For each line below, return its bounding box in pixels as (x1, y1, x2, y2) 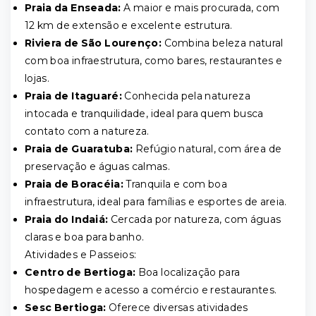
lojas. (25, 72, 52, 85)
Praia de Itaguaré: (25, 90, 122, 102)
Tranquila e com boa (123, 178, 227, 190)
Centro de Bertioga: (25, 266, 136, 279)
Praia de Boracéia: (25, 178, 123, 190)
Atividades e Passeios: (25, 248, 137, 261)
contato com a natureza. (25, 125, 152, 138)
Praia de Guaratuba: (25, 142, 133, 155)
